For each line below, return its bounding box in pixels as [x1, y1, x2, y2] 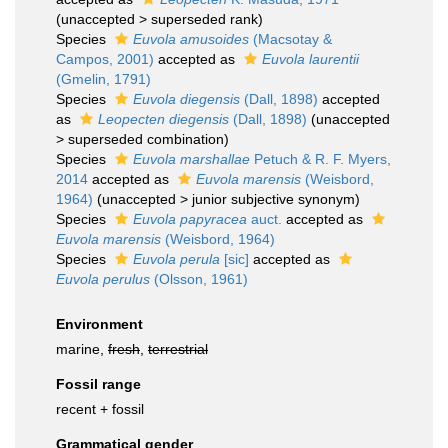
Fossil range [56, 376, 141, 392]
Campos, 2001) [56, 51, 154, 67]
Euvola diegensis [133, 91, 240, 107]
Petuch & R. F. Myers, [250, 151, 391, 167]
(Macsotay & [249, 31, 332, 47]
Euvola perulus [56, 271, 150, 287]
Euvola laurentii [262, 51, 359, 67]
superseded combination [68, 131, 224, 147]
